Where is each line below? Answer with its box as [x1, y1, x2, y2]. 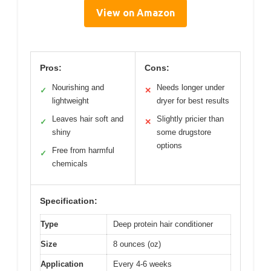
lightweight [52, 96, 89, 106]
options [157, 141, 182, 151]
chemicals [52, 159, 88, 169]
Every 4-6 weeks [113, 260, 172, 269]
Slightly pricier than [157, 114, 224, 124]
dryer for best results [157, 96, 229, 106]
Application [41, 260, 83, 269]
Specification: [40, 196, 97, 206]
